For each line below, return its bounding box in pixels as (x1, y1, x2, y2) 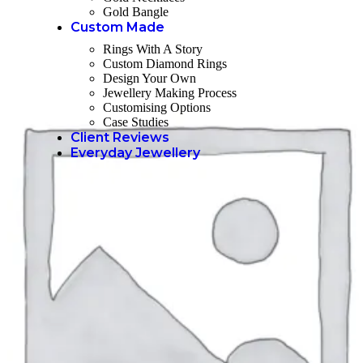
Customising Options (103, 100, 211, 114)
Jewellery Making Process (103, 86, 237, 100)
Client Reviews (70, 130, 169, 145)
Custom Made (70, 19, 164, 35)
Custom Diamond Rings (103, 57, 227, 70)
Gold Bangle (103, 5, 169, 19)
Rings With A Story (103, 42, 203, 56)
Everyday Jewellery (70, 145, 200, 160)
